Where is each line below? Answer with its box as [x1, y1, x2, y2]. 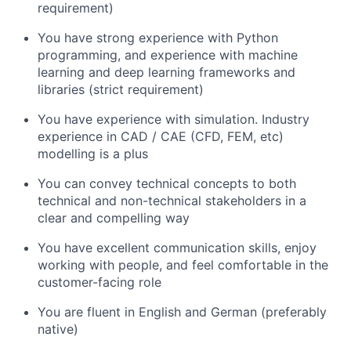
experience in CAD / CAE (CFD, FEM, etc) [38, 128, 284, 145]
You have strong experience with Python [38, 30, 278, 46]
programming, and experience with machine [38, 47, 298, 63]
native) [38, 321, 78, 338]
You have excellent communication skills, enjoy [38, 240, 317, 256]
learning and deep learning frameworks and [38, 64, 295, 81]
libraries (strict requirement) [38, 81, 204, 98]
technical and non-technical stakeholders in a [38, 193, 306, 209]
